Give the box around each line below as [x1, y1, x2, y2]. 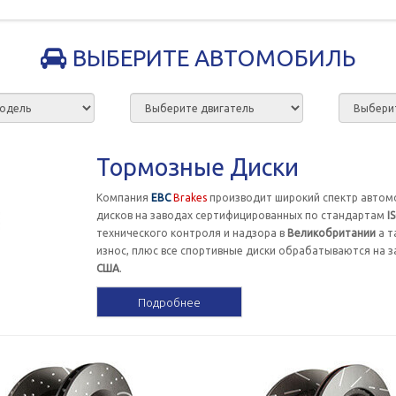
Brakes [172, 192, 207, 203]
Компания [95, 192, 151, 203]
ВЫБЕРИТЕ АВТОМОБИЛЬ [67, 45, 355, 71]
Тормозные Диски [95, 154, 299, 180]
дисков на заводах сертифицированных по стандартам [95, 209, 387, 221]
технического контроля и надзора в [95, 227, 287, 239]
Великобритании [286, 227, 376, 239]
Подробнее [137, 295, 201, 308]
